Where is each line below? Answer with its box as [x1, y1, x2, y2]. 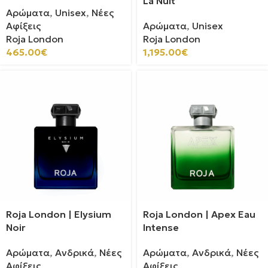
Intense [143, 221, 179, 233]
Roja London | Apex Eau [143, 208, 255, 220]
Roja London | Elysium [6, 208, 111, 220]
